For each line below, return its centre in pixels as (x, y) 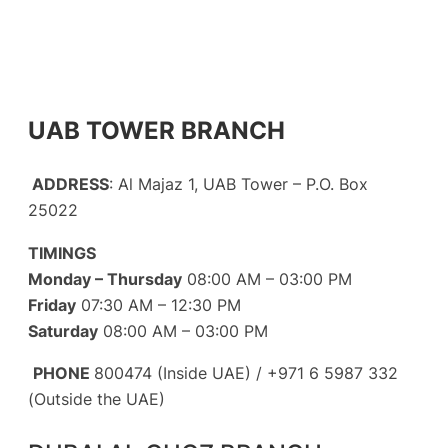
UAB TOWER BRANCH (156, 129)
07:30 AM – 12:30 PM (158, 304)
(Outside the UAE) (96, 398)
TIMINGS (62, 252)
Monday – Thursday (105, 278)
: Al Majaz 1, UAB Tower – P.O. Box (238, 184)
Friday (52, 304)
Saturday (63, 330)
